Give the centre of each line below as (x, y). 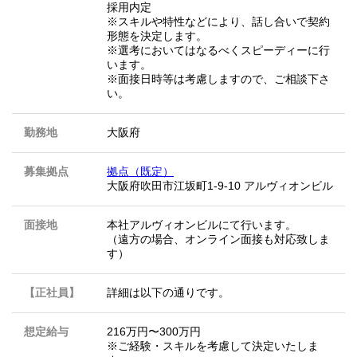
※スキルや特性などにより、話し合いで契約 (218, 22)
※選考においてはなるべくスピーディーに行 (218, 51)
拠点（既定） (140, 172)
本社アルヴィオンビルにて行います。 (202, 225)
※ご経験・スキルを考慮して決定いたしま (213, 346)
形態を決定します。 (157, 36)
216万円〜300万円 (154, 332)
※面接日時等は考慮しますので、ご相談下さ (218, 79)
